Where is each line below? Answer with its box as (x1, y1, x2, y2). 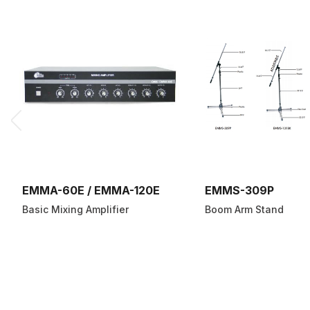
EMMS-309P (205, 183, 274, 198)
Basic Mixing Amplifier (22, 203, 129, 216)
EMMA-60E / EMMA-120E (22, 183, 160, 198)
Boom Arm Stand (205, 203, 284, 216)
